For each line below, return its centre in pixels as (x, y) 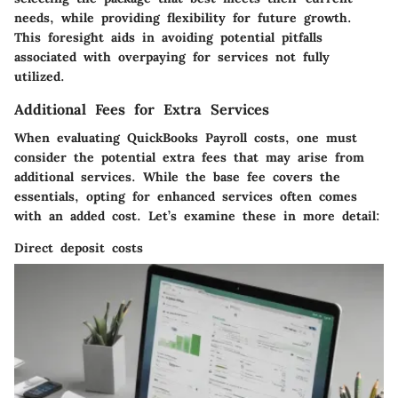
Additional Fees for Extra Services (142, 109)
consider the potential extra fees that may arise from (189, 158)
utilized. (40, 76)
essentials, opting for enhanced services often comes (186, 197)
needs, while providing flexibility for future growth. (183, 17)
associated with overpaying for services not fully (172, 56)
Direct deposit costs (79, 248)
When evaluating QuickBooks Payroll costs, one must (186, 138)
